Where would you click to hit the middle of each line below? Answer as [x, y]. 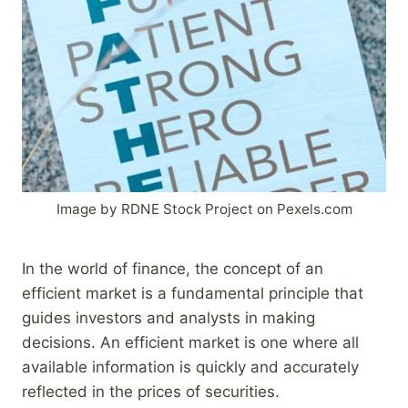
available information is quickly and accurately [190, 367]
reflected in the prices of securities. [151, 391]
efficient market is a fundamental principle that [193, 293]
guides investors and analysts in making [168, 317]
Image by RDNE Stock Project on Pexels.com [204, 209]
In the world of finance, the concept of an [173, 268]
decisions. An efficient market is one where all [190, 342]
